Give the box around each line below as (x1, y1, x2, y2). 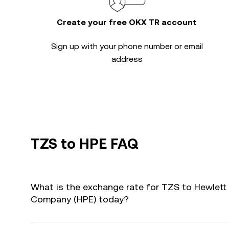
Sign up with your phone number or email (51, 41, 203, 51)
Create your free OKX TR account (57, 17, 197, 27)
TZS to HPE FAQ (31, 135, 139, 152)
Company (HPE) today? (31, 194, 129, 204)
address (111, 54, 143, 64)
